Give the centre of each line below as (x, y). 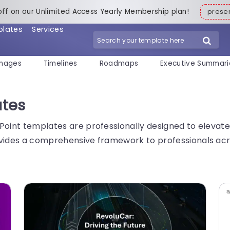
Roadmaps (119, 64)
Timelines (60, 64)
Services (48, 29)
